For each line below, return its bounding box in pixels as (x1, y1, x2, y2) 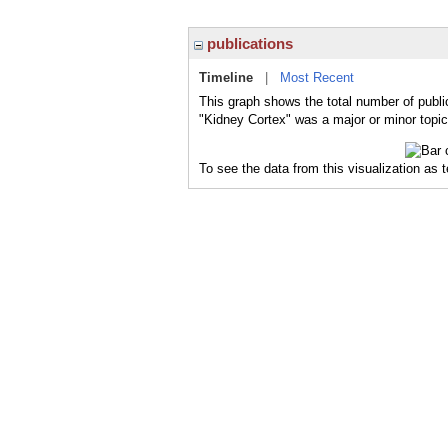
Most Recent (280, 70, 354, 85)
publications (203, 35, 293, 52)
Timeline (199, 70, 253, 85)
